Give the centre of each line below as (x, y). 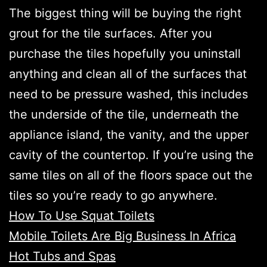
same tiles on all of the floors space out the (131, 175)
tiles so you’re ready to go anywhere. (113, 195)
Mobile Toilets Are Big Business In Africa (122, 236)
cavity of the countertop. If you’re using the (131, 155)
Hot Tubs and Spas (62, 256)
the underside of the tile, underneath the (124, 114)
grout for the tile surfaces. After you (111, 33)
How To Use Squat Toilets (82, 215)
